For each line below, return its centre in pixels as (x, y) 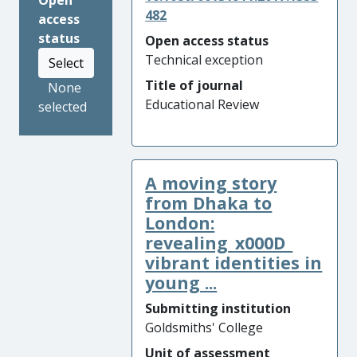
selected (63, 107)
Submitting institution (218, 308)
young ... (181, 282)
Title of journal (194, 85)
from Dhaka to (209, 203)
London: (180, 223)
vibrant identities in (234, 263)
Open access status (207, 41)
